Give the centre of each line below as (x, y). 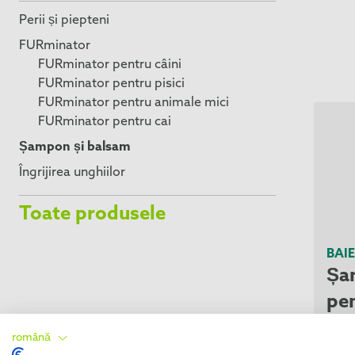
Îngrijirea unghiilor (72, 173)
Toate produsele (92, 215)
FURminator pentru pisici (111, 84)
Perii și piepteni (64, 21)
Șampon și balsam (75, 147)
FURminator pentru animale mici (134, 103)
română (31, 338)
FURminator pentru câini (110, 65)
